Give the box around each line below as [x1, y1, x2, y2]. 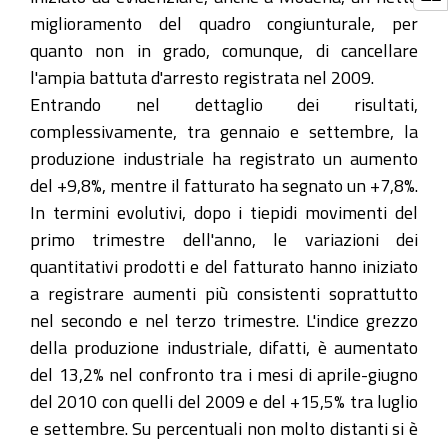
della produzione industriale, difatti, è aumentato [30, 338, 418, 356]
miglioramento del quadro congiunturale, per [30, 14, 418, 32]
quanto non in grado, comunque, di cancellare [30, 41, 418, 59]
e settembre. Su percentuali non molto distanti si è [30, 419, 418, 437]
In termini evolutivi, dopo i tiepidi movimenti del [30, 203, 418, 221]
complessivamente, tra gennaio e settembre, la [30, 122, 418, 140]
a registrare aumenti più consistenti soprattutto [30, 284, 418, 302]
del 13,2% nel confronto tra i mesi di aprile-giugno [30, 365, 418, 383]
